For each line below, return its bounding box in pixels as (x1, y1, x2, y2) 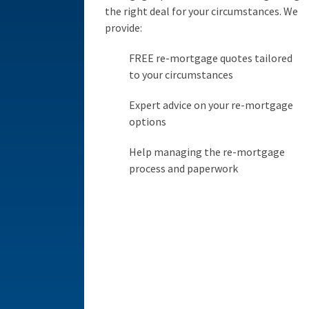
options (129, 114, 166, 128)
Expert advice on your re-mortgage (129, 97, 293, 112)
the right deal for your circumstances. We (105, 3, 298, 18)
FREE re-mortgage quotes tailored (129, 50, 292, 65)
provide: (105, 20, 142, 34)
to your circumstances (129, 67, 233, 81)
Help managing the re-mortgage (129, 144, 285, 159)
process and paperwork (129, 161, 238, 175)
